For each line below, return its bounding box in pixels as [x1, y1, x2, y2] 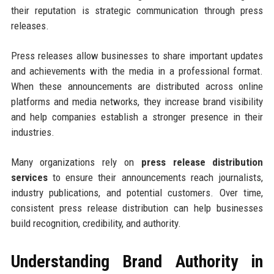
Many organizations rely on [10, 155, 141, 168]
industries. [10, 125, 54, 138]
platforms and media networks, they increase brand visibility [10, 95, 264, 108]
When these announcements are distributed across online [10, 80, 264, 92]
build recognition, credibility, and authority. [10, 217, 181, 229]
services [10, 171, 48, 183]
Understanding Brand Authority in [10, 251, 264, 272]
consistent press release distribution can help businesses [10, 201, 264, 214]
